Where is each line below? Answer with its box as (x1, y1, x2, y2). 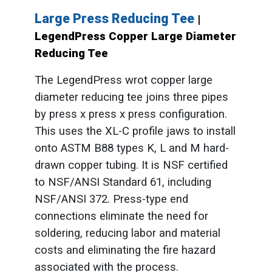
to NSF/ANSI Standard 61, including (34, 175, 211, 189)
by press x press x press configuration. (34, 107, 227, 121)
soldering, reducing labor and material (34, 226, 220, 240)
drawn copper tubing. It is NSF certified (34, 158, 228, 172)
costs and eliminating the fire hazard (34, 243, 216, 257)
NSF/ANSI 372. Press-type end (34, 192, 188, 206)
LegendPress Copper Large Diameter (34, 30, 236, 44)
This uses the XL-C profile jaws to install (34, 124, 236, 138)
